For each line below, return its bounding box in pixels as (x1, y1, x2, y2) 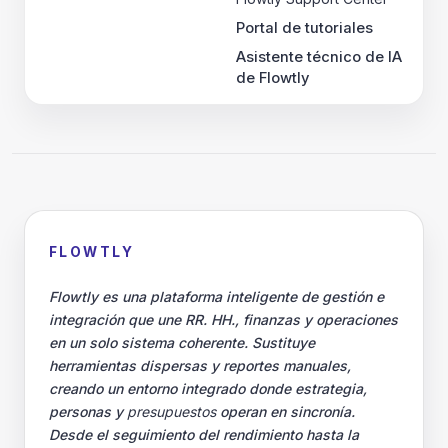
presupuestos (127, 403, 216, 420)
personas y (49, 403, 127, 420)
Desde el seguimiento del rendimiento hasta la (49, 426, 359, 443)
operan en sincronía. (216, 403, 355, 420)
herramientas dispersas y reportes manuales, (49, 357, 351, 374)
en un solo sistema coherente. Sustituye (49, 334, 315, 351)
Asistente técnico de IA (236, 48, 402, 66)
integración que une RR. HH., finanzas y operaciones (49, 311, 398, 328)
